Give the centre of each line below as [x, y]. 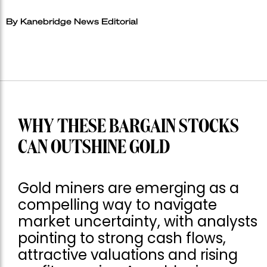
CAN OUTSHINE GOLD [94, 148]
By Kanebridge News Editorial [72, 21]
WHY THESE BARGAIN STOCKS [128, 127]
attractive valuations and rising [128, 254]
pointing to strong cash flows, [122, 238]
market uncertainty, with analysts [138, 221]
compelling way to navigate [117, 204]
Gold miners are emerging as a [128, 188]
